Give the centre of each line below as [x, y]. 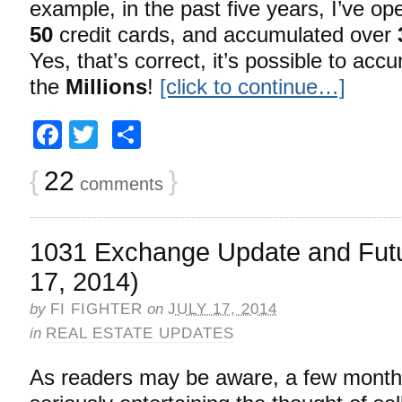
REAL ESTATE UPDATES [140, 333]
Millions [106, 87]
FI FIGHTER [96, 309]
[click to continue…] [253, 87]
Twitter [140, 134]
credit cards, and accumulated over [225, 35]
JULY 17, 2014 [223, 309]
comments [119, 184]
